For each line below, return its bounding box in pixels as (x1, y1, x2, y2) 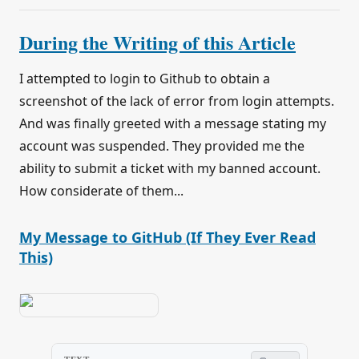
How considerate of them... (19, 182, 184, 200)
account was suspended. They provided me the (19, 137, 305, 155)
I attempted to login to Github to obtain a (19, 70, 270, 88)
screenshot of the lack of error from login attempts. (19, 92, 334, 111)
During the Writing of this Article (19, 28, 296, 57)
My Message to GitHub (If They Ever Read (19, 228, 316, 248)
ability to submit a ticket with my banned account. (19, 159, 321, 178)
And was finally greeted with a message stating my (19, 115, 326, 133)
